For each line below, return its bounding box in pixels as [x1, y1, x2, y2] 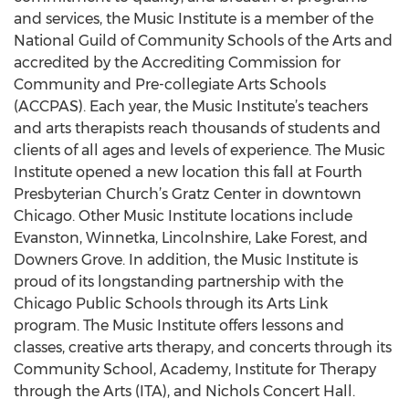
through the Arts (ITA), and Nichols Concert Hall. [14, 383, 355, 400]
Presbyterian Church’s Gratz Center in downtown [14, 185, 362, 203]
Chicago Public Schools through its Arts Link [14, 295, 328, 312]
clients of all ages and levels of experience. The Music [14, 142, 385, 159]
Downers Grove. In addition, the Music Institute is [14, 251, 358, 268]
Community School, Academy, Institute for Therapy [14, 361, 376, 378]
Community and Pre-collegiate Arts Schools [14, 76, 326, 93]
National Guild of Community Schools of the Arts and [14, 32, 393, 49]
